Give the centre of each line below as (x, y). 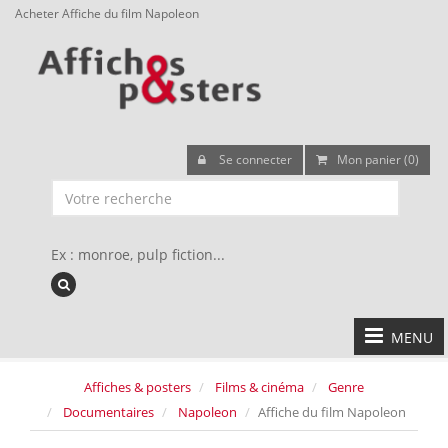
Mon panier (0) (378, 159)
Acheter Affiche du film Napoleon (107, 13)
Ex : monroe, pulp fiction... (138, 254)
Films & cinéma (259, 387)
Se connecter (254, 159)
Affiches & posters (137, 387)
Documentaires (108, 412)
